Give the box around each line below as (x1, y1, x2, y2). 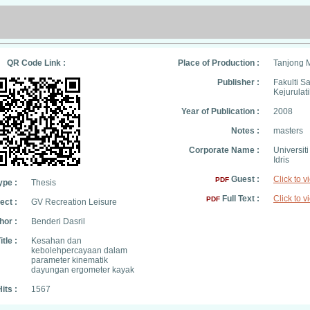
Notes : (231, 126, 259, 136)
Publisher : (217, 77, 259, 87)
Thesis (31, 178, 56, 188)
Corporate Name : (189, 145, 259, 155)
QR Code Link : (6, 58, 66, 68)
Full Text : (220, 194, 259, 203)
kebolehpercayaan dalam (31, 246, 127, 255)
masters (273, 126, 303, 136)
